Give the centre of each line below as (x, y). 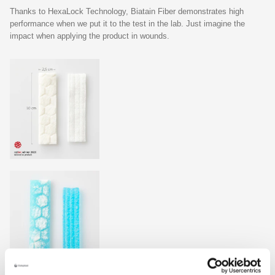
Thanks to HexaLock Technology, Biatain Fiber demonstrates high (127, 11)
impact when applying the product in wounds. (90, 36)
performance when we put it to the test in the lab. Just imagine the (127, 23)
